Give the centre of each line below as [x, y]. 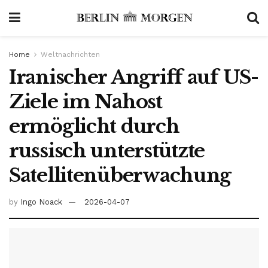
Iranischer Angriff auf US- [134, 77]
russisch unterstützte [107, 151]
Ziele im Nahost [86, 102]
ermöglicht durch [94, 126]
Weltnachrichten [70, 54]
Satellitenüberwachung [120, 175]
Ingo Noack [41, 202]
